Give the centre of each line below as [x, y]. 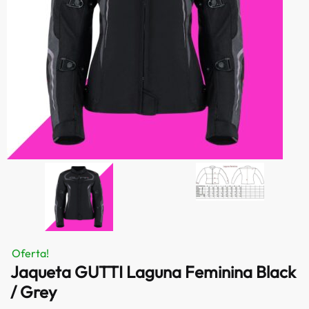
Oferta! [30, 253]
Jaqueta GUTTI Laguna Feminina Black [153, 272]
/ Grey [33, 292]
